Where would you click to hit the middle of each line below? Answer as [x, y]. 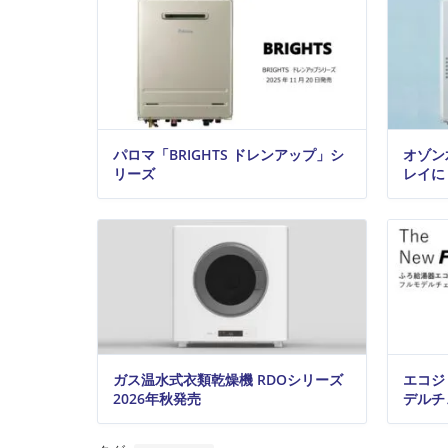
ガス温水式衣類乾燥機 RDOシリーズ [228, 379]
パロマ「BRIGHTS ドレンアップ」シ [228, 154]
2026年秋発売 [157, 398]
